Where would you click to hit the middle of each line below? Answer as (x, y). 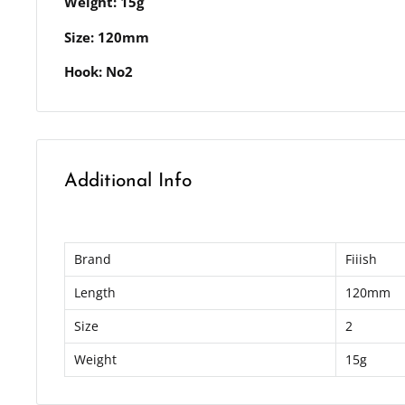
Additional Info (128, 182)
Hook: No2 (99, 72)
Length (95, 292)
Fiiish (361, 259)
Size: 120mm (107, 37)
